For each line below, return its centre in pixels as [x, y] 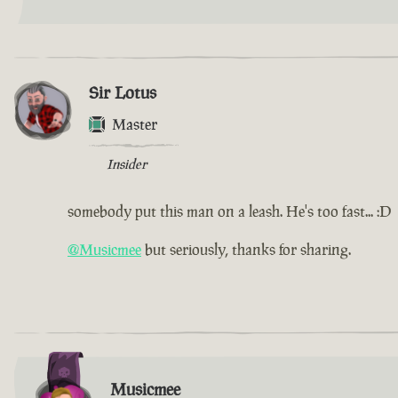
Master [135, 125]
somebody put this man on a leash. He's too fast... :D [229, 212]
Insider [127, 164]
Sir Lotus [123, 93]
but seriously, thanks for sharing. [246, 250]
